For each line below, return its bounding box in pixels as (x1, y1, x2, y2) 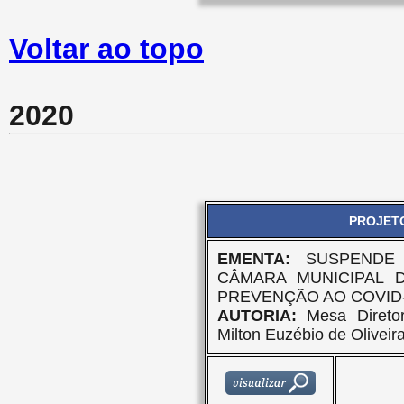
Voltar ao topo (9, 32, 204, 65)
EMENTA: (216, 250, 307, 268)
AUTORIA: (216, 307, 297, 325)
